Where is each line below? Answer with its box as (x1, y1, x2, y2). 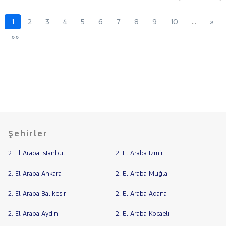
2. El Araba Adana (115, 190, 167, 198)
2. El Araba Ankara (8, 169, 62, 178)
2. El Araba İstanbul (8, 149, 65, 158)
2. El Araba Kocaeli (115, 210, 169, 218)
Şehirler (8, 128, 48, 139)
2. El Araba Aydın (8, 210, 58, 218)
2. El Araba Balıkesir (8, 190, 66, 198)
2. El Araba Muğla (115, 169, 167, 178)
